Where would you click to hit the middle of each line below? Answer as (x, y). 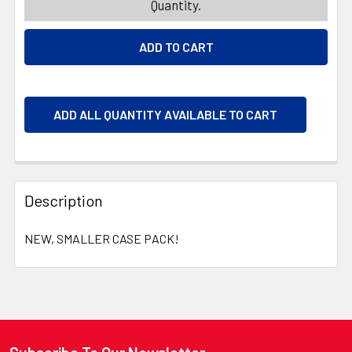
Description (64, 200)
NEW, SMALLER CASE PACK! (102, 238)
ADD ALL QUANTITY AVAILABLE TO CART (165, 114)
